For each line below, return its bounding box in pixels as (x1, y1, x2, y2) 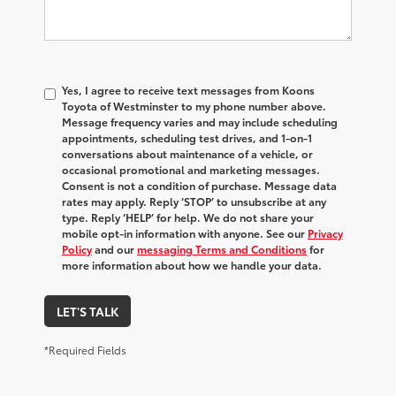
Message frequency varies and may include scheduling (62, 114, 338, 130)
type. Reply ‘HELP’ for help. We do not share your (62, 209, 314, 225)
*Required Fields (44, 342, 126, 358)
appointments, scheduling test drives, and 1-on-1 (62, 130, 312, 146)
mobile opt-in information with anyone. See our (62, 225, 308, 241)
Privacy (308, 225, 343, 241)
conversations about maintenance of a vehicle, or (62, 146, 313, 162)
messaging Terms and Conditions (137, 241, 307, 257)
